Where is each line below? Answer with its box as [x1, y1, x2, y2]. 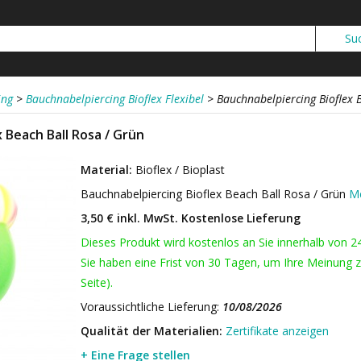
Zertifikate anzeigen [226, 323, 329, 338]
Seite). [81, 275, 113, 290]
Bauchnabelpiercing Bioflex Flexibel [26, 91, 204, 106]
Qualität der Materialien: [81, 323, 222, 338]
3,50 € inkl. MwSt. [81, 210, 178, 226]
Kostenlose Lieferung [178, 210, 301, 226]
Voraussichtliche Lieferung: [81, 299, 222, 314]
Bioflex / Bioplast [135, 162, 225, 177]
